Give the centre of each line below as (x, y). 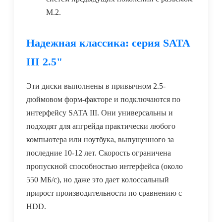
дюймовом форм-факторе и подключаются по (103, 100)
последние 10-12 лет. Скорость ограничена (99, 153)
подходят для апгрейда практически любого (101, 126)
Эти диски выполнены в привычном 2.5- (96, 86)
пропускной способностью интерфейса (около (105, 166)
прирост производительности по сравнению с (104, 193)
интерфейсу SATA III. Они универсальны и (100, 113)
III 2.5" (44, 62)
